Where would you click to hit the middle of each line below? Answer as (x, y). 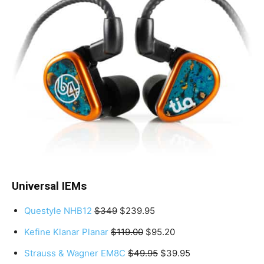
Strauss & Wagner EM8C (75, 253)
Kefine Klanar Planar (66, 232)
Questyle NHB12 (58, 211)
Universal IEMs (49, 186)
